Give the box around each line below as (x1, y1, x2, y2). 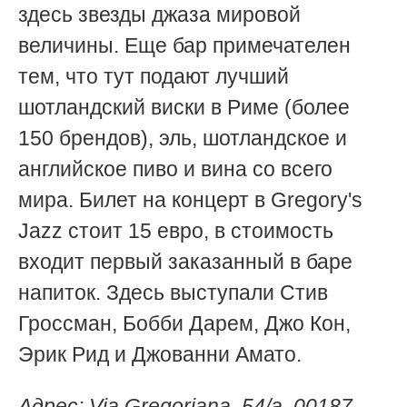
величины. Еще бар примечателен (18, 33, 351, 57)
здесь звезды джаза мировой (18, 2, 301, 26)
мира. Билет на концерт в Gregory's (18, 187, 362, 212)
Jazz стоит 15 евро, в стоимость (18, 218, 333, 243)
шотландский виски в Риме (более (18, 94, 350, 119)
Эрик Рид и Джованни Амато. (18, 342, 302, 366)
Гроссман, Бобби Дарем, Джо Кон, (18, 311, 351, 335)
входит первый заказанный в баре (18, 249, 352, 273)
